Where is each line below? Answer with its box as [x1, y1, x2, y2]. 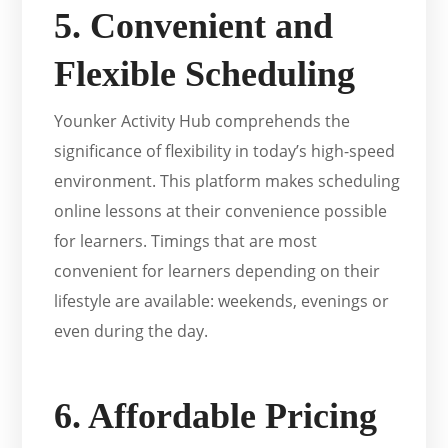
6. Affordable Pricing [54, 396, 378, 437]
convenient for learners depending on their [54, 260, 381, 283]
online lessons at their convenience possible [54, 200, 388, 223]
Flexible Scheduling [54, 54, 356, 95]
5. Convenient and [54, 6, 334, 47]
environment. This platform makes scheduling [54, 170, 401, 193]
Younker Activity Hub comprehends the [54, 110, 351, 133]
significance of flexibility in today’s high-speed [54, 140, 396, 163]
